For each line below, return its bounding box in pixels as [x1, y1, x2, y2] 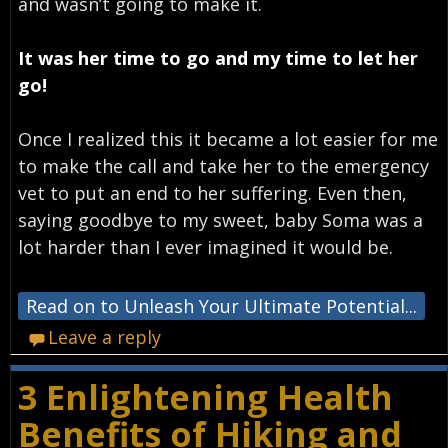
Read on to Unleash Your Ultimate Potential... [25, 293, 417, 318]
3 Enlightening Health [17, 373, 393, 420]
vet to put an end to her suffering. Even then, [17, 180, 407, 205]
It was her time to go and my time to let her [17, 45, 418, 70]
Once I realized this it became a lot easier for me [17, 126, 438, 151]
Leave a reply [48, 324, 162, 349]
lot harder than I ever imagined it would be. [17, 234, 393, 259]
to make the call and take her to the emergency [17, 153, 429, 178]
